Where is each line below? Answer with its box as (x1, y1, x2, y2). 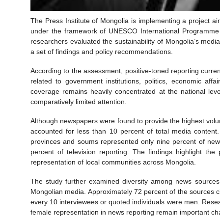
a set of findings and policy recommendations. (30, 47, 173, 55)
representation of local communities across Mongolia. (30, 158, 196, 166)
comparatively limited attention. (30, 97, 127, 106)
